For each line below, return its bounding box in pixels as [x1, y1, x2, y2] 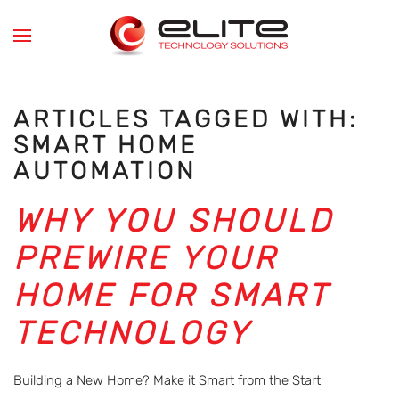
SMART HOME [13, 131, 198, 159]
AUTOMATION [13, 157, 197, 185]
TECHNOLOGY [13, 314, 251, 352]
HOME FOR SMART [13, 277, 329, 314]
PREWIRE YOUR [13, 240, 278, 277]
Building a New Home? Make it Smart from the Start [13, 372, 321, 388]
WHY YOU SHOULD [13, 202, 333, 240]
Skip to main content [31, 33, 154, 49]
